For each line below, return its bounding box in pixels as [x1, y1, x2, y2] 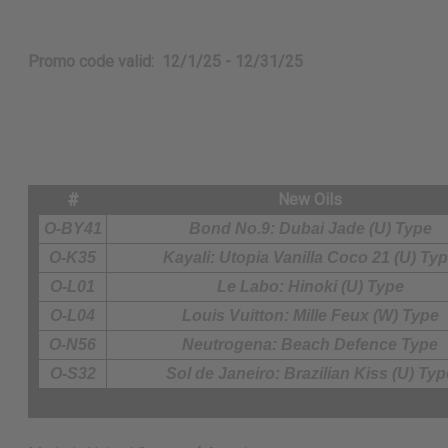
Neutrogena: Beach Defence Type [182, 336, 438, 354]
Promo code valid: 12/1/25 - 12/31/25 [28, 52, 303, 72]
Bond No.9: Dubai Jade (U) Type [188, 220, 432, 238]
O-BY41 [43, 220, 102, 238]
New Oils [278, 190, 342, 210]
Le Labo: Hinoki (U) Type [216, 278, 404, 296]
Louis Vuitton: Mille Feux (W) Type [181, 307, 439, 325]
